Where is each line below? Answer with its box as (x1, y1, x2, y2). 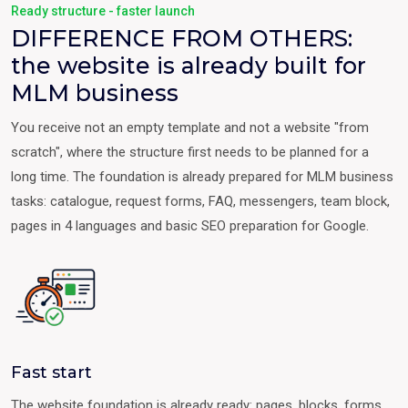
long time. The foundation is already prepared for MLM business (11, 168, 393, 185)
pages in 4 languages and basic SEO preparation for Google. (11, 217, 369, 234)
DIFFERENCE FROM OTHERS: (11, 24, 352, 52)
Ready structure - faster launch (11, 3, 195, 18)
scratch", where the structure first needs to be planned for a (11, 143, 369, 160)
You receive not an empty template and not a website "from (11, 118, 369, 136)
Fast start (11, 362, 92, 382)
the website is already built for (11, 51, 366, 79)
